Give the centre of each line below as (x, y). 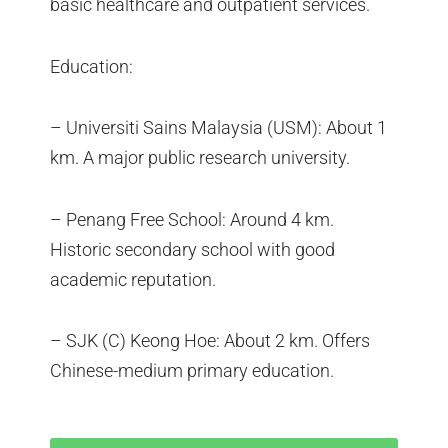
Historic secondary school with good (192, 249)
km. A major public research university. (200, 158)
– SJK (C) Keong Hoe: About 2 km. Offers (210, 341)
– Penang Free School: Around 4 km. (192, 219)
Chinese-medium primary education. (192, 371)
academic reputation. (133, 279)
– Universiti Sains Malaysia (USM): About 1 (218, 128)
